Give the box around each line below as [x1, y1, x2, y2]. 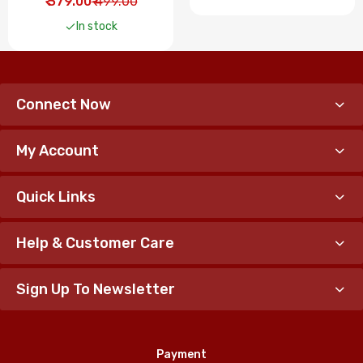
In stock [75, 19, 117, 33]
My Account [16, 142, 99, 160]
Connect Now [16, 96, 111, 113]
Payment [156, 348, 207, 361]
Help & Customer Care [16, 234, 174, 252]
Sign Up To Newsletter [16, 280, 175, 298]
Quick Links [16, 188, 96, 206]
